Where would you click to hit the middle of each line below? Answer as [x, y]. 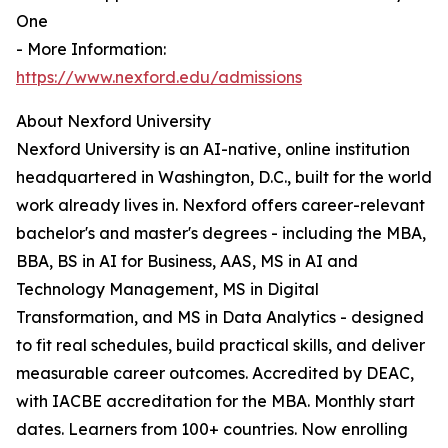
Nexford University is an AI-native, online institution [213, 149]
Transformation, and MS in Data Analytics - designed [220, 317]
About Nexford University [113, 121]
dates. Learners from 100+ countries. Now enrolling [212, 429]
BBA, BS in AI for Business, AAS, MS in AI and [187, 261]
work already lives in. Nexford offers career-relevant [220, 205]
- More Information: [91, 49]
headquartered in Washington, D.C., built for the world [224, 177]
